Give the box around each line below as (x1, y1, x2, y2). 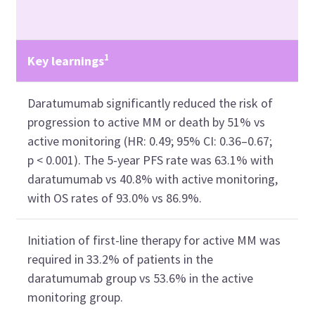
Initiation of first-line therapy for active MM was (27, 231, 281, 248)
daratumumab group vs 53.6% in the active (27, 269, 254, 286)
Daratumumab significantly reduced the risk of (27, 94, 274, 111)
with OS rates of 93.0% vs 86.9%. (27, 189, 202, 206)
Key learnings (27, 52, 105, 69)
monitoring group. (27, 288, 124, 305)
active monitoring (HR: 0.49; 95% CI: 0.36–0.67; (27, 132, 273, 149)
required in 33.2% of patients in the (27, 250, 214, 267)
